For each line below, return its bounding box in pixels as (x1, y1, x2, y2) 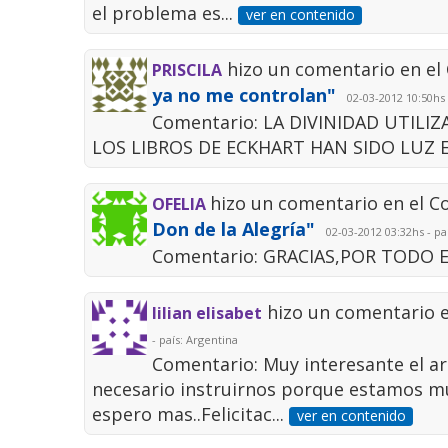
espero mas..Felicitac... (92, 402, 290, 427)
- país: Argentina (152, 332, 239, 348)
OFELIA (152, 193, 211, 216)
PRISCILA (152, 59, 223, 82)
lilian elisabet (152, 302, 263, 325)
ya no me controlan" (152, 83, 337, 108)
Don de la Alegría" (152, 217, 316, 242)
